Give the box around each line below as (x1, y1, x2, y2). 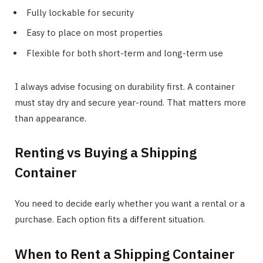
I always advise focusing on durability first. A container (15, 80, 235, 92)
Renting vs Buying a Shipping (15, 143, 197, 161)
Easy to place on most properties (26, 27, 163, 39)
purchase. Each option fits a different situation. (15, 214, 205, 225)
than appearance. (15, 112, 86, 124)
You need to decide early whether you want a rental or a (15, 198, 245, 210)
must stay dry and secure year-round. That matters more (15, 96, 246, 108)
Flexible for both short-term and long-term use (26, 47, 223, 59)
